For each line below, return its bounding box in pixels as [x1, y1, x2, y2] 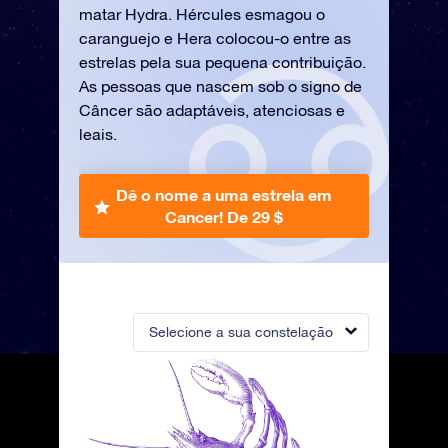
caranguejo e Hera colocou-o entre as [79, 29, 351, 47]
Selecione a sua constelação [149, 324, 333, 340]
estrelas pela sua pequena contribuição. [79, 53, 366, 71]
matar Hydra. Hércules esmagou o [79, 5, 325, 23]
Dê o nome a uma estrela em [116, 185, 332, 204]
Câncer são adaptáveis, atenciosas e [79, 101, 345, 119]
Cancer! [165, 207, 227, 226]
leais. [79, 125, 117, 143]
